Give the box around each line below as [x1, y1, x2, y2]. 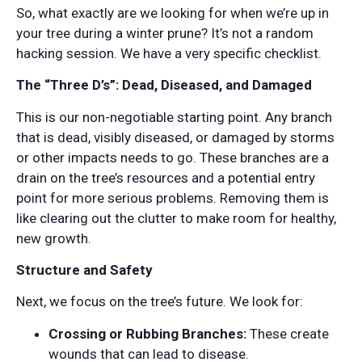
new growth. [16, 229, 91, 246]
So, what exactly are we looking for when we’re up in [16, 4, 329, 21]
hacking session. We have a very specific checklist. [16, 44, 322, 61]
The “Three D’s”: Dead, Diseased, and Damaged [16, 77, 312, 94]
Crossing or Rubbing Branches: [48, 325, 246, 342]
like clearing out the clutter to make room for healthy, [16, 209, 336, 226]
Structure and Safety [16, 262, 153, 279]
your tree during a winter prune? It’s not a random [16, 24, 314, 41]
